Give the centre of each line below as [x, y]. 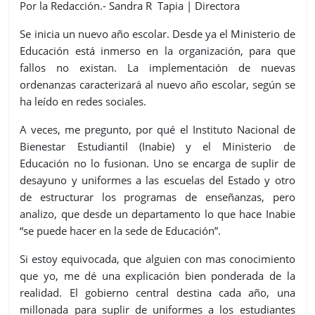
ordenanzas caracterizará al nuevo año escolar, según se [157, 85]
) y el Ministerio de [233, 147]
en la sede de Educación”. [159, 231]
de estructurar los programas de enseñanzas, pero [157, 197]
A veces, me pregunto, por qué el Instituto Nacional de [157, 130]
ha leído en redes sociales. [83, 102]
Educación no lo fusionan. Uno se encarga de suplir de [157, 163]
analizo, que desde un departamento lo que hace [143, 214]
